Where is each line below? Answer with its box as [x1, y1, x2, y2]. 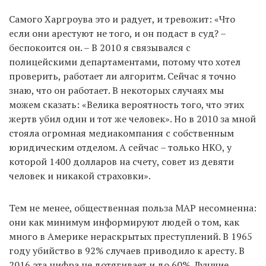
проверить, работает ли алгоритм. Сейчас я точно [9, 69, 236, 83]
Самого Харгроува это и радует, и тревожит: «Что [9, 12, 235, 26]
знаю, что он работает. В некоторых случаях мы [9, 83, 224, 97]
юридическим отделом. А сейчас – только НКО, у [9, 140, 232, 154]
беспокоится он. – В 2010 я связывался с [9, 40, 191, 54]
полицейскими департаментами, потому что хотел [9, 55, 240, 68]
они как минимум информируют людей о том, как [9, 215, 239, 229]
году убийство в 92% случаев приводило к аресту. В [9, 243, 245, 257]
